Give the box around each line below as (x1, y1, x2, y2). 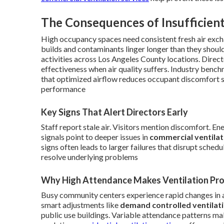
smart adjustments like (41, 199, 120, 209)
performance (41, 83, 85, 93)
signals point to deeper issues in (41, 131, 149, 141)
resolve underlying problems (41, 151, 138, 161)
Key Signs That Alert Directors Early (41, 106, 188, 117)
